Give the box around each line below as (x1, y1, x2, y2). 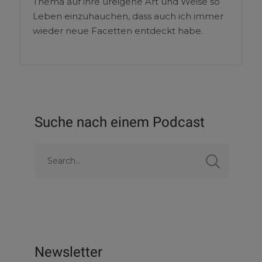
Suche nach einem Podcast (35, 114, 205, 130)
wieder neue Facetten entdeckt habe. (32, 25, 203, 36)
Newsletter (35, 244, 103, 260)
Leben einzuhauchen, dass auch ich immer (32, 11, 223, 22)
